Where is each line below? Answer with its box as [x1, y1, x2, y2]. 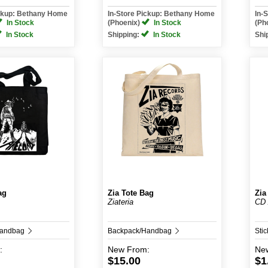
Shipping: [108, 31, 141, 39]
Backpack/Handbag [108, 227, 173, 235]
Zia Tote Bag [108, 188, 154, 197]
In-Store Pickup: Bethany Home [108, 10, 215, 18]
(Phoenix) [108, 19, 142, 27]
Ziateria [108, 197, 133, 206]
